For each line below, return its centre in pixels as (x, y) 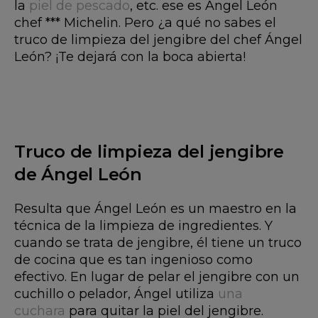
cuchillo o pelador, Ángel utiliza (116, 294)
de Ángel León (78, 174)
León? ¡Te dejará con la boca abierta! (130, 57)
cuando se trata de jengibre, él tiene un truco (158, 243)
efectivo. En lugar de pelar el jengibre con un (157, 277)
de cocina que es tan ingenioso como (133, 260)
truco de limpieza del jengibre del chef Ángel (158, 40)
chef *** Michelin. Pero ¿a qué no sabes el (145, 23)
